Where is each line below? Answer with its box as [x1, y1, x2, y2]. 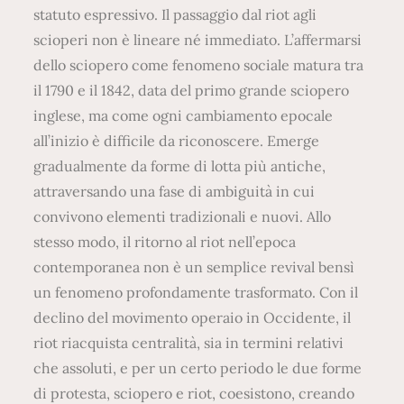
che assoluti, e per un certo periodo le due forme [33, 358, 363, 377]
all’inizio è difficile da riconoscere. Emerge [33, 131, 320, 150]
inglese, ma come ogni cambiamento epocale [33, 106, 334, 124]
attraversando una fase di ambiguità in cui [33, 181, 316, 200]
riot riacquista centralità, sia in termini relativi [33, 333, 344, 352]
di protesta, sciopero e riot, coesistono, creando [33, 383, 355, 402]
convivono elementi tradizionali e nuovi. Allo [33, 207, 332, 225]
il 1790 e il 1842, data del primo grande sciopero [33, 80, 350, 99]
